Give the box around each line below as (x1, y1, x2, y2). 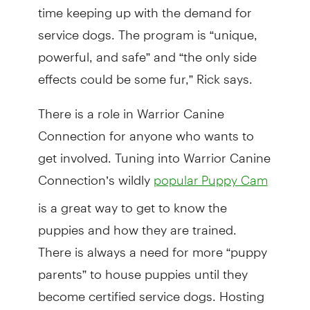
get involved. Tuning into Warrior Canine (37, 138, 271, 165)
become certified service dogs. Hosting (37, 276, 264, 304)
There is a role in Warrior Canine (37, 93, 224, 121)
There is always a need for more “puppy (37, 232, 267, 259)
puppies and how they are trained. (37, 210, 237, 237)
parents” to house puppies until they (37, 254, 248, 282)
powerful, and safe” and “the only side (37, 37, 257, 64)
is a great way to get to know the (37, 188, 227, 215)
